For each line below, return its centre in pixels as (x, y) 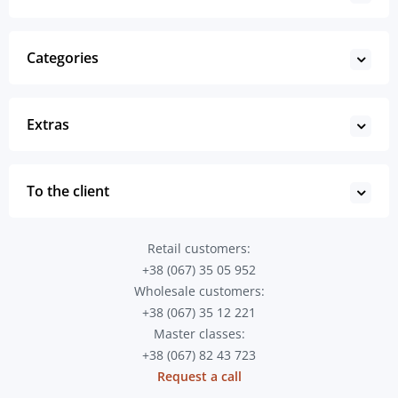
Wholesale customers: (199, 291)
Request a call (199, 376)
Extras (48, 124)
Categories (63, 58)
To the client (68, 191)
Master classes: (199, 334)
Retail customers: (199, 248)
